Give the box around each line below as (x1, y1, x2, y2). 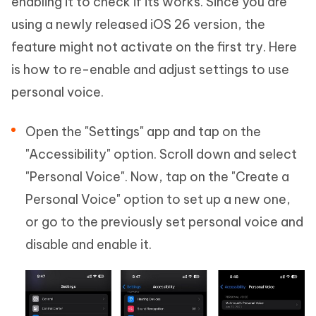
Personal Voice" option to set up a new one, (25, 190, 291, 207)
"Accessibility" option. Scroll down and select (25, 145, 297, 162)
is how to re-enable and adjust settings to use (11, 61, 289, 78)
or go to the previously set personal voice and (25, 213, 303, 230)
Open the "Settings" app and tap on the (25, 123, 261, 140)
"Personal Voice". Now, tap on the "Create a (25, 168, 289, 185)
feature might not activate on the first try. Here (11, 38, 297, 55)
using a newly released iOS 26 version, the (11, 16, 265, 32)
